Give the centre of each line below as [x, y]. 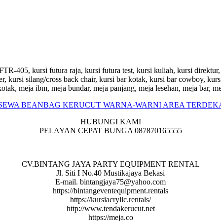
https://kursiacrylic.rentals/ [110, 200]
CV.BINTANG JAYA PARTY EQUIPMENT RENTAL [110, 164]
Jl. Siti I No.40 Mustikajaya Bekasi [110, 173]
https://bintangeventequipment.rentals [110, 191]
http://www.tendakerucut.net [110, 208]
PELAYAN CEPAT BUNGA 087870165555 [110, 130]
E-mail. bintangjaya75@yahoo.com [110, 182]
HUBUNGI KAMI [110, 122]
